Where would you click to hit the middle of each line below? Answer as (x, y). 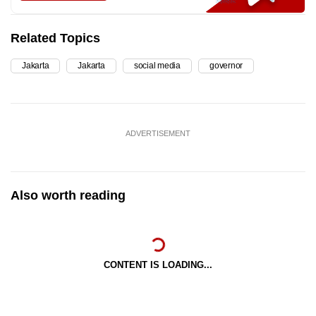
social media (157, 66)
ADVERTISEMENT (158, 134)
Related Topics (55, 38)
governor (226, 66)
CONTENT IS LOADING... (158, 265)
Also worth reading (68, 196)
